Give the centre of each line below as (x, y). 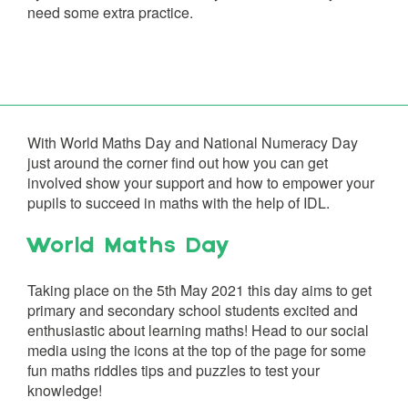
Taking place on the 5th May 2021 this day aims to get (199, 290)
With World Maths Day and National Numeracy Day (193, 143)
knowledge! (65, 390)
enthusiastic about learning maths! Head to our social (198, 330)
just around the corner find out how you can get (178, 163)
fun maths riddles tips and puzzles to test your (173, 370)
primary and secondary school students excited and (193, 310)
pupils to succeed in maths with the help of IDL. (178, 203)
